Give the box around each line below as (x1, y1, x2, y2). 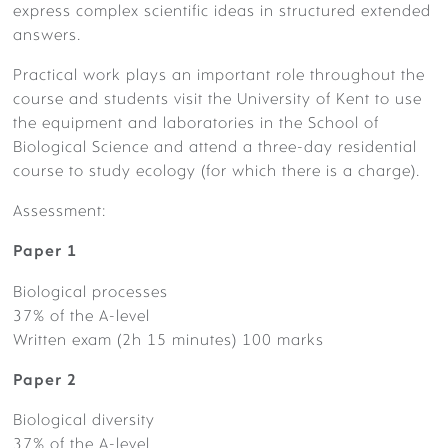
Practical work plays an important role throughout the (13, 67, 425, 84)
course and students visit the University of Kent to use (13, 91, 422, 108)
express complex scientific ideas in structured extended (13, 3, 431, 20)
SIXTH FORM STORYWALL (56, 122, 263, 139)
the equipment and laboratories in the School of (13, 115, 379, 132)
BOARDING (56, 280, 146, 297)
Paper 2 (13, 372, 77, 389)
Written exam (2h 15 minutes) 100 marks (13, 332, 324, 349)
